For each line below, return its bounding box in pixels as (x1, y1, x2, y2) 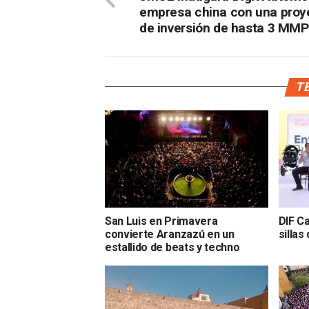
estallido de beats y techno (105, 241, 240, 255)
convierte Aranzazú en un (105, 228, 235, 241)
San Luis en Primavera (105, 215, 218, 228)
